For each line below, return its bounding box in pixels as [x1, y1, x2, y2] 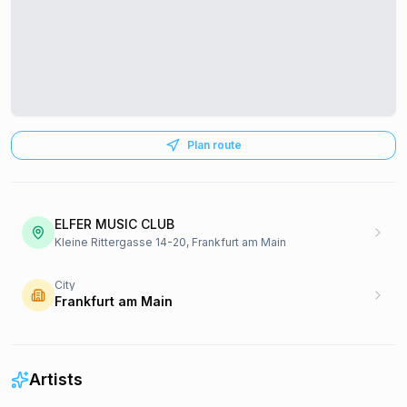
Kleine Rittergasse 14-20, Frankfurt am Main [55, 234, 286, 249]
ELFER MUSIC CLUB [55, 215, 174, 232]
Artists [29, 369, 83, 389]
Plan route [187, 137, 242, 152]
